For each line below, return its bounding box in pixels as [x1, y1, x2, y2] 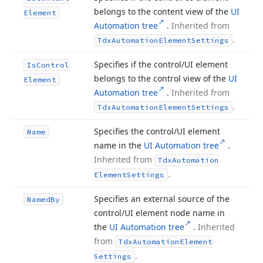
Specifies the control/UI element [94, 126, 220, 137]
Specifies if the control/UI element [94, 59, 228, 70]
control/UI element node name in [94, 207, 225, 218]
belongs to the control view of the [94, 73, 228, 84]
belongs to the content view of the [94, 6, 231, 17]
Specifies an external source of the [94, 193, 230, 204]
